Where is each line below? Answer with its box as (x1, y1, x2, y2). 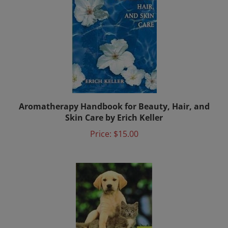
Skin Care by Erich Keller (65, 102, 163, 113)
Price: (90, 118, 111, 129)
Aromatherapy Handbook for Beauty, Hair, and (18, 91, 210, 102)
